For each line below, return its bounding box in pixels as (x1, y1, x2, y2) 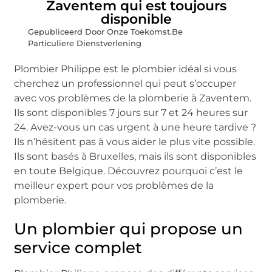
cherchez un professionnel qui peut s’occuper (14, 77, 237, 89)
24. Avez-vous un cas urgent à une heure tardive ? (14, 121, 257, 133)
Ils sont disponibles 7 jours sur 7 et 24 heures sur (14, 106, 248, 118)
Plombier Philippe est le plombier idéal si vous (14, 63, 237, 75)
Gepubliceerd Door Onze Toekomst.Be (28, 26, 183, 36)
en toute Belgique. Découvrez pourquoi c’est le (14, 165, 243, 177)
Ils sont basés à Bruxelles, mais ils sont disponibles (14, 150, 257, 162)
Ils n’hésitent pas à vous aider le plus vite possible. (14, 135, 256, 148)
